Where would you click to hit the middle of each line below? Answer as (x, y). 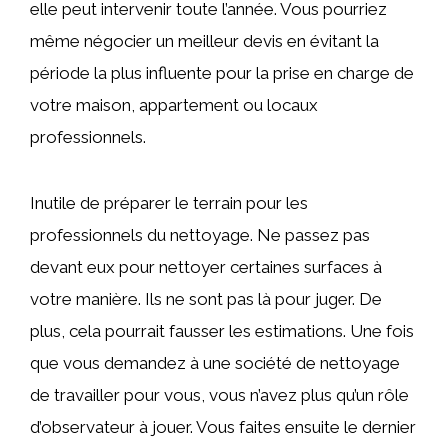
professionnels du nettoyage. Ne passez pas (200, 235)
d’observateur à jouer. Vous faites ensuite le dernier (223, 427)
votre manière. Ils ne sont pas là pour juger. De (206, 299)
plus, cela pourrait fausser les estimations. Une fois (222, 331)
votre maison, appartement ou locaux (174, 105)
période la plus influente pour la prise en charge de (222, 73)
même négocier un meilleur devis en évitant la (204, 41)
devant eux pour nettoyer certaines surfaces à (206, 267)
